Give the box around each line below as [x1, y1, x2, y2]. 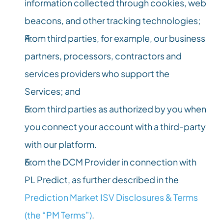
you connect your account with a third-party [25, 121, 206, 132]
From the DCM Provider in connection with [25, 156, 196, 167]
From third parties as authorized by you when [25, 103, 206, 114]
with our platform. [25, 138, 97, 150]
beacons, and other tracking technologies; [25, 15, 201, 26]
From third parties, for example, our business [25, 32, 205, 44]
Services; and [25, 85, 81, 97]
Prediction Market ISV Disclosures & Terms [25, 192, 198, 203]
